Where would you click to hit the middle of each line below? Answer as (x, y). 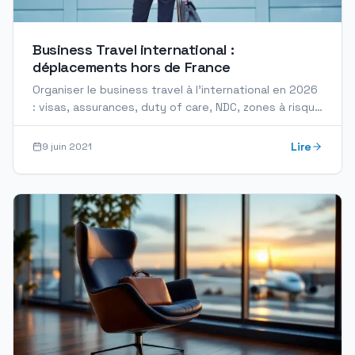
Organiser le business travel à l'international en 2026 (175, 90)
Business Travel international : (134, 50)
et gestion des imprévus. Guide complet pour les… (168, 124)
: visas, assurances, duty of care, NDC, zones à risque (177, 107)
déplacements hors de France (132, 67)
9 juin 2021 (67, 147)
